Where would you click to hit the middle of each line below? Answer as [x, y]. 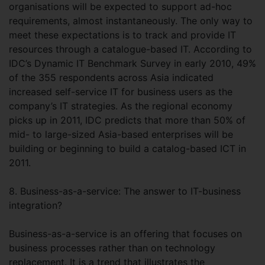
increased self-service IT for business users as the [121, 92]
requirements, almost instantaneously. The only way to [131, 21]
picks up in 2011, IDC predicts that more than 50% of [127, 120]
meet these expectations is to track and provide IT [122, 35]
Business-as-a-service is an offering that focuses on [125, 234]
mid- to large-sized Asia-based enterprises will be [121, 134]
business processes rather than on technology [112, 248]
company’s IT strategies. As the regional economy [121, 106]
